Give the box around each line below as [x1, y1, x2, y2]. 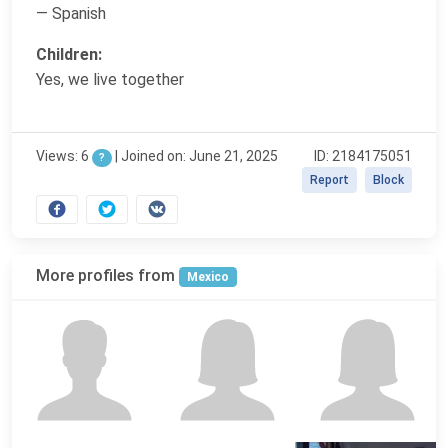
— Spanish [36, 3, 106, 23]
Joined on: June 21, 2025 [120, 147, 278, 164]
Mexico [186, 269, 229, 284]
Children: [36, 44, 102, 64]
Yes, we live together [36, 69, 184, 89]
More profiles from [36, 265, 179, 285]
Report [310, 172, 349, 187]
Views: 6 [36, 147, 92, 164]
